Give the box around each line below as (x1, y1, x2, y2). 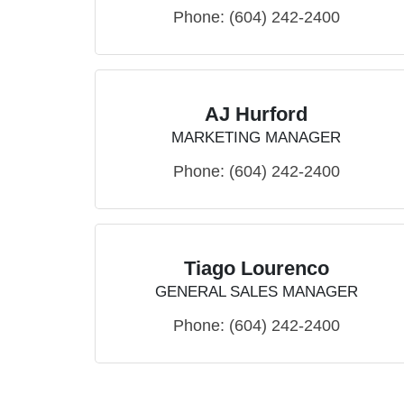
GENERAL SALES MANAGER (154, 283, 358, 301)
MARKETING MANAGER (171, 129, 341, 147)
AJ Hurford (205, 103, 308, 126)
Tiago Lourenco (183, 257, 329, 280)
